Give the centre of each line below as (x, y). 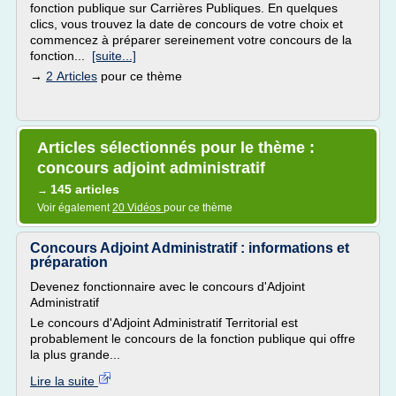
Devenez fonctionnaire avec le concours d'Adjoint (168, 286)
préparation (69, 262)
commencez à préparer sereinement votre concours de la (191, 40)
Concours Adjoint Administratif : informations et (190, 248)
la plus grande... (75, 354)
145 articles (85, 189)
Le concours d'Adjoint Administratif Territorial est (164, 323)
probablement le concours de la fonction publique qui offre (193, 339)
